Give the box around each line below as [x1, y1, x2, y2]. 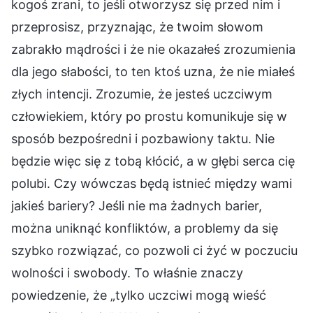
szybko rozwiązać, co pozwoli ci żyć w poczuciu [11, 242, 298, 258]
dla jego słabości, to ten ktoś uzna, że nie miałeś [11, 64, 295, 79]
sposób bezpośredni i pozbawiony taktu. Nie [11, 131, 275, 146]
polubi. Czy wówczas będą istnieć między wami [11, 175, 292, 191]
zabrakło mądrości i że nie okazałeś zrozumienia [11, 41, 296, 57]
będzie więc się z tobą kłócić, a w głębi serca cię [11, 153, 295, 168]
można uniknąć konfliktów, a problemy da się [11, 220, 278, 235]
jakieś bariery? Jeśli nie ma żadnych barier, [11, 198, 262, 213]
